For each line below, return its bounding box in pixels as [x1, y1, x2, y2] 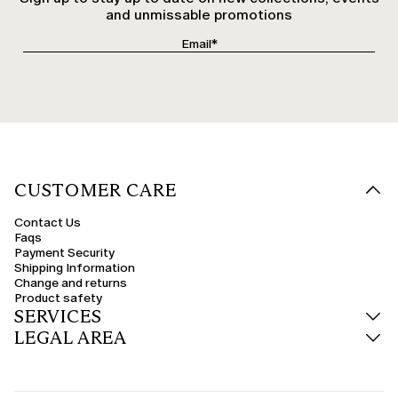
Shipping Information [14, 259, 135, 275]
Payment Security [14, 244, 115, 260]
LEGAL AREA [14, 326, 127, 348]
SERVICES [14, 305, 102, 327]
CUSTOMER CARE [14, 179, 177, 201]
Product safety [14, 290, 102, 306]
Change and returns [14, 275, 127, 291]
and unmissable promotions [106, 5, 292, 23]
